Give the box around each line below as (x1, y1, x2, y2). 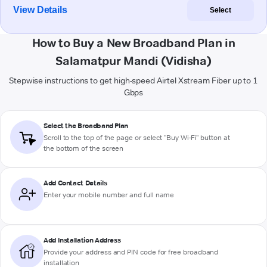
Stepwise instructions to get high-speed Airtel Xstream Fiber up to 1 (8, 75, 259, 86)
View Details (13, 5, 68, 15)
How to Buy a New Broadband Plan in (32, 36, 235, 51)
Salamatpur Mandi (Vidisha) (55, 54, 212, 69)
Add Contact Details (44, 178, 107, 188)
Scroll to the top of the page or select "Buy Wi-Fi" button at (44, 133, 230, 142)
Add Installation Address (44, 235, 121, 245)
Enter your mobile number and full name (44, 190, 175, 200)
